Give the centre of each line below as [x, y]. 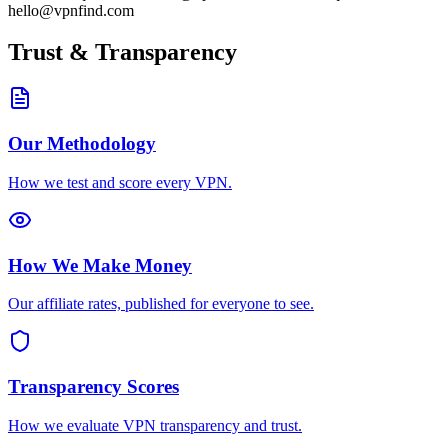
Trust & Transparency [122, 52]
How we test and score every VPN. [120, 182]
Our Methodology [82, 144]
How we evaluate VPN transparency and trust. [155, 425]
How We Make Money [100, 265]
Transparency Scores [93, 386]
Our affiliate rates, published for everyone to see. [161, 304]
